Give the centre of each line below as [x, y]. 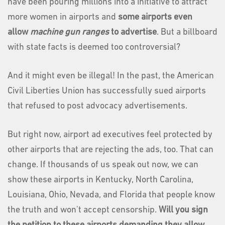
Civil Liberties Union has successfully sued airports [107, 91]
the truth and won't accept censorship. [83, 210]
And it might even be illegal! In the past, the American [111, 76]
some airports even [155, 17]
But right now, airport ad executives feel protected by [110, 135]
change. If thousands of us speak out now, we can [103, 165]
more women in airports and [63, 17]
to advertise [133, 32]
